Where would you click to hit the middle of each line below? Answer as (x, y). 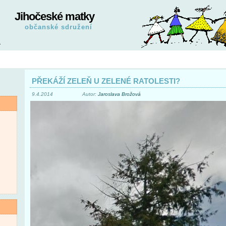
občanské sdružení (59, 27)
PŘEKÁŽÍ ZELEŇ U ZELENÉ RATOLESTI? (106, 81)
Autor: (90, 94)
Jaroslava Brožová (119, 94)
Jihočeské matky (54, 16)
